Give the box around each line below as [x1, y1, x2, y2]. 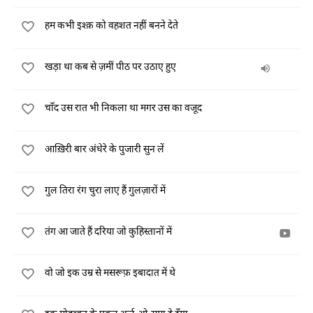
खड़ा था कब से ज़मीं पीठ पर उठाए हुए [45, 60, 176, 72]
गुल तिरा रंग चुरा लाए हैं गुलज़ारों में [45, 184, 166, 196]
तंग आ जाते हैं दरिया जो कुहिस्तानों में [45, 225, 172, 237]
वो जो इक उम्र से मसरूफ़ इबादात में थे [45, 266, 175, 278]
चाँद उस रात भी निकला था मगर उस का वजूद [45, 101, 202, 113]
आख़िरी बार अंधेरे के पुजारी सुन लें [45, 143, 164, 154]
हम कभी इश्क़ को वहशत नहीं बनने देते [45, 19, 178, 31]
